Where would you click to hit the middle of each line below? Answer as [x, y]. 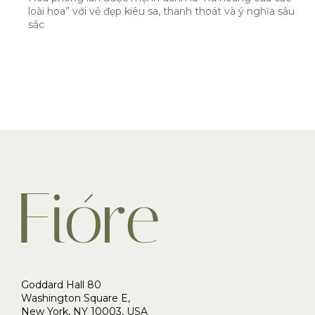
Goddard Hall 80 [61, 284]
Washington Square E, [76, 298]
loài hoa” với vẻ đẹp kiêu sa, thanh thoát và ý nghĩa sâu [161, 11]
